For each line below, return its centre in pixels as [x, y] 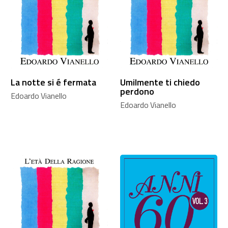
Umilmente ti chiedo [160, 82]
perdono [137, 91]
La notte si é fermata [53, 82]
